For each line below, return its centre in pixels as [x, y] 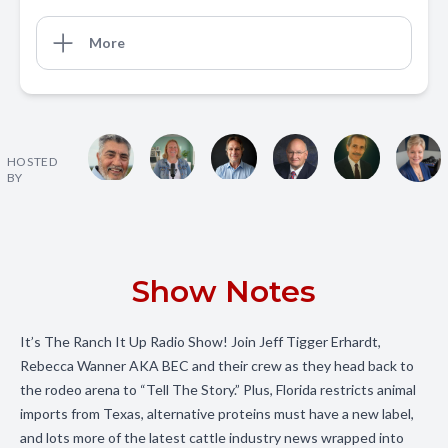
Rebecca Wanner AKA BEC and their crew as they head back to [217, 365]
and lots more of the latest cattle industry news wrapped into [212, 437]
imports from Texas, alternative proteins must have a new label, [217, 413]
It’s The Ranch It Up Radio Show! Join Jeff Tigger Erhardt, [200, 341]
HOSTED [32, 161]
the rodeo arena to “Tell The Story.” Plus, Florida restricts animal [218, 389]
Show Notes [224, 291]
